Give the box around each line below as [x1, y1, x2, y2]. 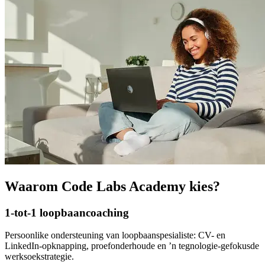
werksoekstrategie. [5, 251, 74, 262]
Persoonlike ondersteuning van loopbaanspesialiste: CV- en [5, 230, 225, 241]
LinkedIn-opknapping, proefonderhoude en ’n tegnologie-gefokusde [5, 241, 259, 251]
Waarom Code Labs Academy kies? [5, 178, 220, 194]
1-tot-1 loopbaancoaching [5, 206, 129, 219]
